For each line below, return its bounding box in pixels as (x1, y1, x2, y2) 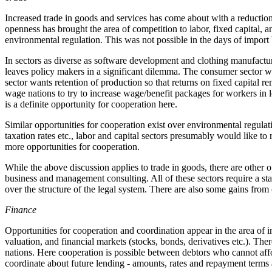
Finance (5, 205, 36, 215)
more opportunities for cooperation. (5, 141, 140, 152)
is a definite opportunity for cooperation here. (5, 99, 177, 109)
